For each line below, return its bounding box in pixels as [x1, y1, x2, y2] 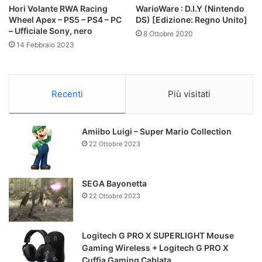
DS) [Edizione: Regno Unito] [136, 15, 247, 25]
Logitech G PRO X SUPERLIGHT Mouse [82, 230, 234, 241]
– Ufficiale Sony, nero [9, 26, 92, 36]
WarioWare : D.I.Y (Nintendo [136, 4, 244, 14]
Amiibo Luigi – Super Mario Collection [82, 126, 232, 137]
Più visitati [168, 88, 211, 100]
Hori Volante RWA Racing [9, 4, 108, 14]
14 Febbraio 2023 [16, 40, 74, 50]
